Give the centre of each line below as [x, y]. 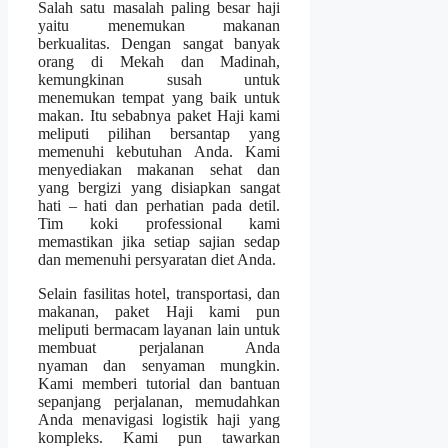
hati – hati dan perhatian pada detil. [159, 206]
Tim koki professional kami [159, 224]
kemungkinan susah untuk [159, 80]
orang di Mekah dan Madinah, [159, 62]
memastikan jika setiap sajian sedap [159, 242]
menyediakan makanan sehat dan [159, 170]
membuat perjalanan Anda [159, 348]
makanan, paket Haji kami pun [159, 312]
